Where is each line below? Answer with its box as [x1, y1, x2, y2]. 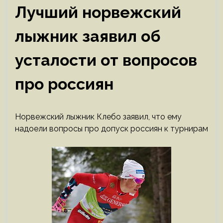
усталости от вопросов [15, 51, 197, 69]
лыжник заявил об [15, 27, 160, 45]
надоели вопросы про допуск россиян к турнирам [15, 124, 208, 133]
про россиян [15, 75, 113, 93]
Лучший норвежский [15, 3, 181, 21]
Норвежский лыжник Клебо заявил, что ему [15, 112, 182, 121]
